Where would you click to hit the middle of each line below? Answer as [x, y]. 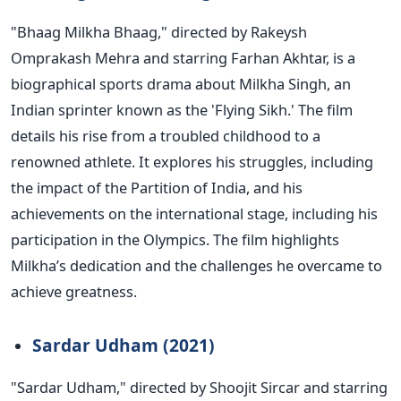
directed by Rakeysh [239, 32]
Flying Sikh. [253, 110]
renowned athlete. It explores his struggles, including [192, 162]
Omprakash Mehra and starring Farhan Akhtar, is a [183, 58]
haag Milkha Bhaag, [94, 32]
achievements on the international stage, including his [194, 214]
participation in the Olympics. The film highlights [175, 240]
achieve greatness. [74, 292]
